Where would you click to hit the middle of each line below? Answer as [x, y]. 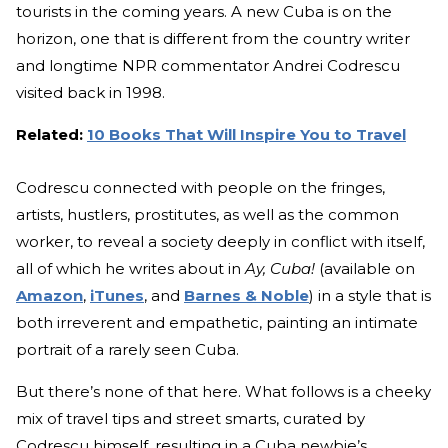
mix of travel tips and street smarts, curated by [190, 418]
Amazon [49, 295]
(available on [365, 268]
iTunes [117, 295]
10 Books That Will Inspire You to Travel [246, 134]
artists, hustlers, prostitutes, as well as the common [207, 214]
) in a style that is [370, 295]
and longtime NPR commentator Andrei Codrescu [208, 65]
